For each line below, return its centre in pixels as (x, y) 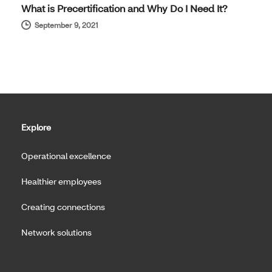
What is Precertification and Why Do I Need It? (124, 8)
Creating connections (63, 206)
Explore (36, 127)
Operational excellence (66, 155)
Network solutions (56, 232)
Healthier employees (61, 181)
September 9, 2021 (66, 25)
